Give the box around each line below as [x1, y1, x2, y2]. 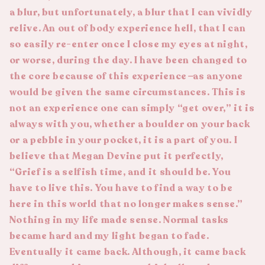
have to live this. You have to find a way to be [9, 182, 233, 195]
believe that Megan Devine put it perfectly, [9, 150, 224, 163]
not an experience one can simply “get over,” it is [9, 102, 255, 115]
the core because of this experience [9, 70, 187, 83]
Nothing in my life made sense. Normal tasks [9, 214, 229, 227]
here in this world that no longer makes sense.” [9, 198, 243, 211]
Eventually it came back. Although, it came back [9, 245, 246, 259]
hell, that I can [172, 22, 246, 35]
